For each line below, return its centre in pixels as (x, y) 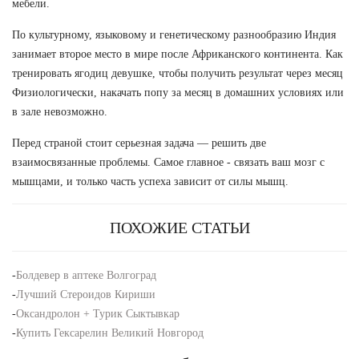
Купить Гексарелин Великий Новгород (110, 333)
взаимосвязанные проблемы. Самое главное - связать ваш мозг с (168, 162)
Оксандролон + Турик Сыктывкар (98, 313)
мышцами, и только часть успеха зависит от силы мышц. (150, 181)
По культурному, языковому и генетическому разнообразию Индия (174, 34)
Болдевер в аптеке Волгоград (86, 275)
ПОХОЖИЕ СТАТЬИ (179, 227)
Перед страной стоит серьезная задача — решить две (139, 143)
